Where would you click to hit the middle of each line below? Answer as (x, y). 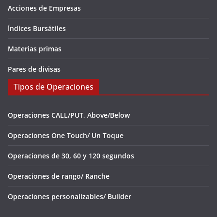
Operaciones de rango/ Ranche (59, 176)
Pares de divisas (34, 69)
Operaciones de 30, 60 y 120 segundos (71, 156)
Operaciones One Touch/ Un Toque (66, 135)
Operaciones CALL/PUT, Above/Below (69, 115)
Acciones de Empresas (44, 8)
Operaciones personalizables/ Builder (70, 196)
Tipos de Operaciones (54, 87)
